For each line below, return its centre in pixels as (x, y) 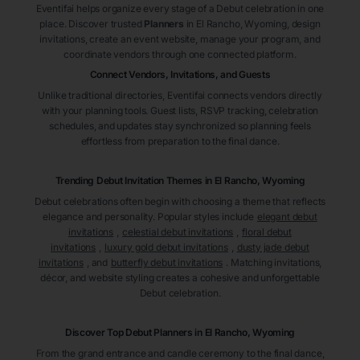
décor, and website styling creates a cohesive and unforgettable (180, 278)
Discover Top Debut (109, 333)
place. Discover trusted (92, 24)
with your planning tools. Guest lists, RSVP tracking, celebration (180, 111)
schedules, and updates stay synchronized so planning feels (180, 126)
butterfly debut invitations (167, 263)
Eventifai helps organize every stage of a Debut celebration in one (180, 9)
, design (303, 24)
